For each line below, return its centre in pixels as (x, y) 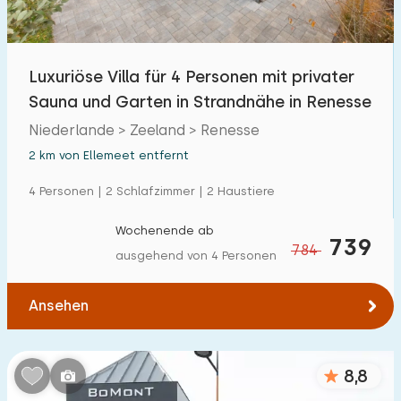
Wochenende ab (165, 230)
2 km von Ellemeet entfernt (109, 155)
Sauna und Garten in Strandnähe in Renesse (200, 102)
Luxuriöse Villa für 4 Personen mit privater (192, 77)
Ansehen (59, 306)
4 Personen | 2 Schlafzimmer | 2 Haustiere (152, 191)
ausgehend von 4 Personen (196, 256)
